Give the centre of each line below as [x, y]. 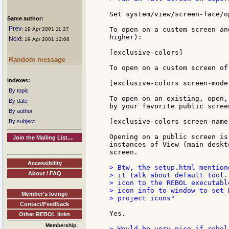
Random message [37, 60]
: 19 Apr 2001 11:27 [45, 29]
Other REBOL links [44, 214]
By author [21, 111]
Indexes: [19, 80]
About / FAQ [44, 173]
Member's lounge [44, 193]
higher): [126, 37]
